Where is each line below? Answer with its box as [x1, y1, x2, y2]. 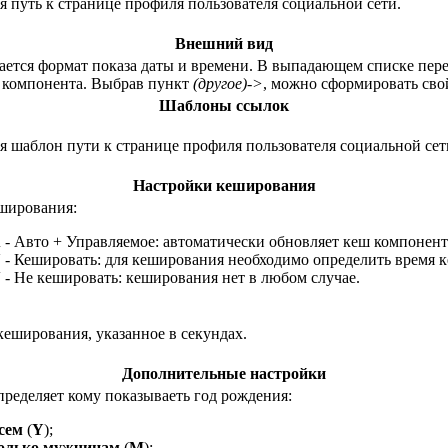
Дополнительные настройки [122, 364, 326, 382]
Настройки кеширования [132, 176, 316, 194]
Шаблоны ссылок [159, 96, 289, 114]
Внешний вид [175, 34, 273, 52]
